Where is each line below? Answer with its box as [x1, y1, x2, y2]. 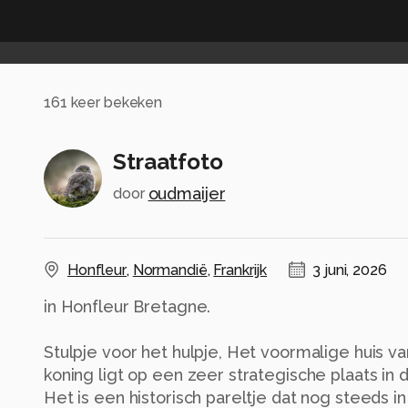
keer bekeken [66, 93, 163, 111]
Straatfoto [113, 148, 223, 176]
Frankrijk [213, 261, 268, 280]
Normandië [132, 261, 208, 280]
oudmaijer [148, 184, 226, 204]
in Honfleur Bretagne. [44, 297, 211, 317]
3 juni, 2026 [312, 261, 387, 280]
